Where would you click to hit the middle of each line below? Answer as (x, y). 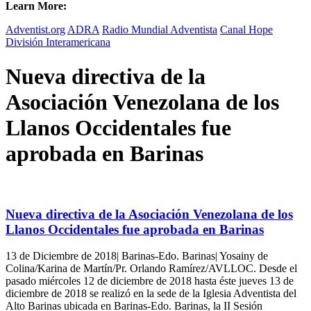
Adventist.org (35, 30)
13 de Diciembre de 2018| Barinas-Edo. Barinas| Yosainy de (137, 256)
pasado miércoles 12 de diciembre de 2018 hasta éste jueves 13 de (150, 281)
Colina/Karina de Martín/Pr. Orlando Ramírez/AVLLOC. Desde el (151, 269)
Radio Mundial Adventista (160, 30)
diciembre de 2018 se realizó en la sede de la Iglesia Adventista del (151, 294)
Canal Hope (246, 30)
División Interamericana (58, 42)
